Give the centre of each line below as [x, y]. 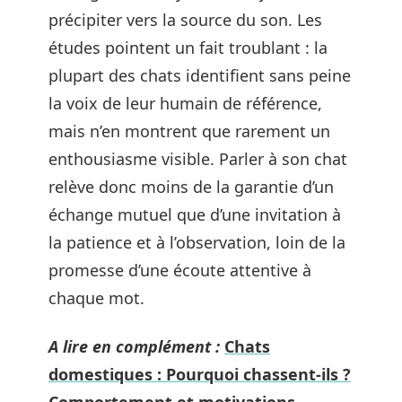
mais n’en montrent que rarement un [189, 131]
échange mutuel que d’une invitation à [195, 214]
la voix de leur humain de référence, [185, 103]
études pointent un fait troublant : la [188, 48]
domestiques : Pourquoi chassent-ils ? [200, 374]
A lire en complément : [134, 346]
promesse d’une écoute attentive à [180, 270]
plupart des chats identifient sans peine [200, 75]
